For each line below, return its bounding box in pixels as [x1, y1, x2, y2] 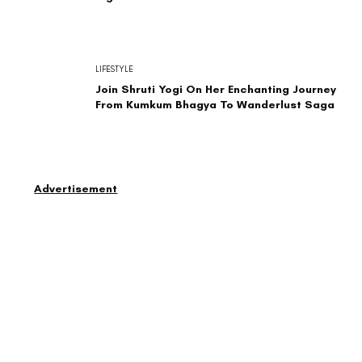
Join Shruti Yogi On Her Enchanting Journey [95, 82, 336, 97]
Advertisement [34, 181, 118, 196]
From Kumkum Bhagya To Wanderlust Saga [95, 98, 335, 112]
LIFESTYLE [95, 63, 133, 74]
